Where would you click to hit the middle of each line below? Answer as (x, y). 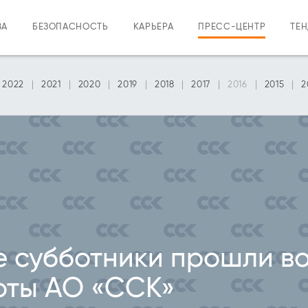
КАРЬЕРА (153, 27)
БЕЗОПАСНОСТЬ (70, 27)
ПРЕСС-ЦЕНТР (232, 27)
